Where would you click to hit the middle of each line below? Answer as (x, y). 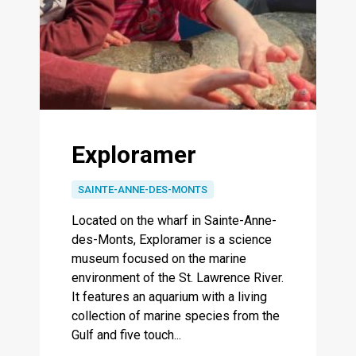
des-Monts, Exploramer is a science (172, 240)
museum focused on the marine (159, 259)
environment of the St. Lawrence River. (178, 278)
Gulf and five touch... (126, 335)
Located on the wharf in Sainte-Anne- (174, 221)
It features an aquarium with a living (169, 297)
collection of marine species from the (176, 316)
